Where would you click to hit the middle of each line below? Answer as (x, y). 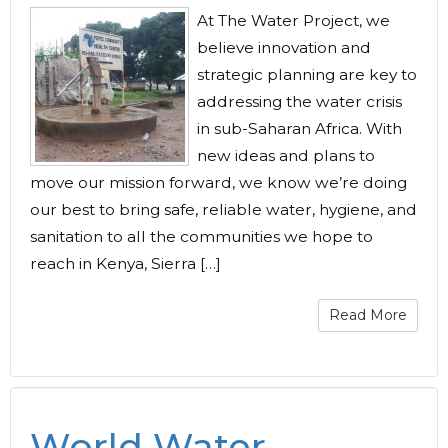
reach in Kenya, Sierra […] (125, 263)
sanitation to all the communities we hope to (201, 236)
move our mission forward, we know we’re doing (218, 182)
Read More (368, 315)
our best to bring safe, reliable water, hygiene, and (223, 209)
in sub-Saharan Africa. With (299, 128)
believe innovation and (284, 47)
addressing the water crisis (299, 101)
